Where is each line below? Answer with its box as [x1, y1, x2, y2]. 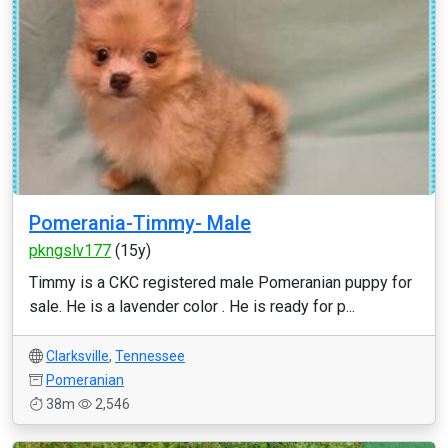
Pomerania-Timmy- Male [29, 211, 251, 235]
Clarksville [46, 348, 109, 364]
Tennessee [115, 348, 185, 364]
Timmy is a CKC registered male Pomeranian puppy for [29, 273, 412, 292]
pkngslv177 [29, 241, 111, 260]
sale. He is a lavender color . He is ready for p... [29, 297, 355, 316]
